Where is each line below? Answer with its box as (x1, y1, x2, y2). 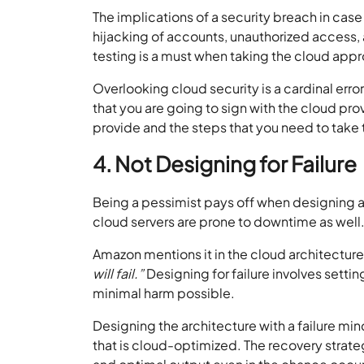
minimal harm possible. (93, 284, 236, 301)
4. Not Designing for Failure (93, 150, 357, 177)
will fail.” (93, 265, 147, 282)
